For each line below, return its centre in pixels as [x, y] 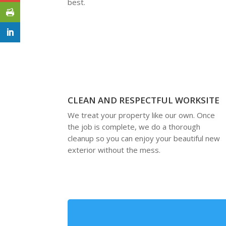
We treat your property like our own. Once [142, 115]
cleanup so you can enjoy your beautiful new [144, 138]
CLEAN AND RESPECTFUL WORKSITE [144, 100]
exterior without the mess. [114, 150]
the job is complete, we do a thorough [134, 127]
